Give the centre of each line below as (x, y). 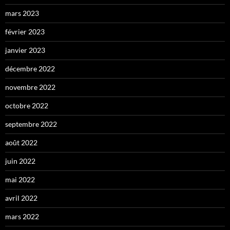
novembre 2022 (30, 87)
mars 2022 (22, 216)
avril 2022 (21, 198)
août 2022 (21, 142)
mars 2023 (22, 13)
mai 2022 (20, 179)
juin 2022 (20, 161)
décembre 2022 (30, 68)
